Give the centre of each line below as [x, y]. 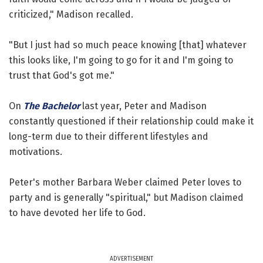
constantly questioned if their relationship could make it [131, 121]
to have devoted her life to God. [77, 213]
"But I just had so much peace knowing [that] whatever [128, 45]
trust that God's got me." [62, 75]
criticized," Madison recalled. [71, 14]
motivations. [36, 151]
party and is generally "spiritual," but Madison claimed [126, 197]
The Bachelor [52, 106]
